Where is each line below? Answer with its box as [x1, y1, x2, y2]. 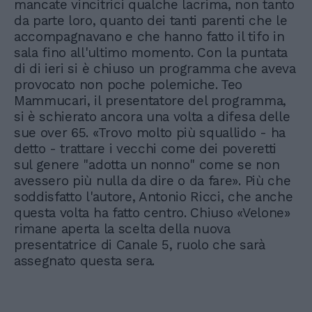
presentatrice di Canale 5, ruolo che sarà [14, 237, 265, 253]
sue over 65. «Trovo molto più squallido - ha [14, 125, 286, 141]
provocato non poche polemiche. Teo [14, 77, 243, 93]
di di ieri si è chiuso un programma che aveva [14, 61, 296, 77]
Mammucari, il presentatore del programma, [14, 93, 286, 109]
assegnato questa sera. [14, 253, 155, 270]
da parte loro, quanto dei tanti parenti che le [14, 13, 288, 29]
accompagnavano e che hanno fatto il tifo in [14, 29, 285, 45]
